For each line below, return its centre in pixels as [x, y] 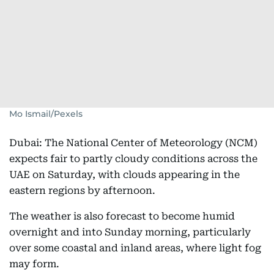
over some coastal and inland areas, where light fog [135, 248]
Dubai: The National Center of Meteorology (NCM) [133, 143]
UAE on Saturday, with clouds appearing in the [124, 175]
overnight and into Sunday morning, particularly [130, 232]
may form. [34, 264]
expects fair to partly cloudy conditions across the [133, 159]
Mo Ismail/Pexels [46, 114]
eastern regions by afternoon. [83, 191]
